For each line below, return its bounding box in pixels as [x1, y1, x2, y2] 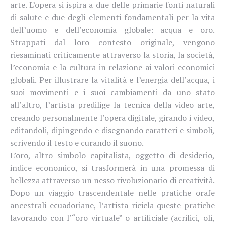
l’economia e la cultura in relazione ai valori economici [10, 61, 215, 73]
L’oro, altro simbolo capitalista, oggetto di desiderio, [10, 149, 215, 161]
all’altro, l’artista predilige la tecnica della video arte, [10, 99, 215, 110]
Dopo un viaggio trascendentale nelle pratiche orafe [10, 187, 215, 198]
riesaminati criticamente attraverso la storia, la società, [10, 49, 215, 60]
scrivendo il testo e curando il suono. [10, 137, 144, 148]
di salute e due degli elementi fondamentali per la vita [10, 11, 215, 23]
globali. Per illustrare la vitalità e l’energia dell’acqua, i [10, 74, 215, 85]
